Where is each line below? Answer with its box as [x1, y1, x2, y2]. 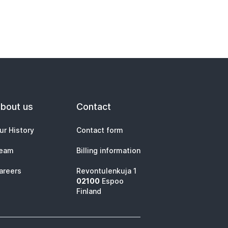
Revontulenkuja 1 [76, 166, 136, 175]
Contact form [76, 126, 123, 134]
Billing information [76, 146, 140, 155]
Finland [76, 187, 101, 195]
